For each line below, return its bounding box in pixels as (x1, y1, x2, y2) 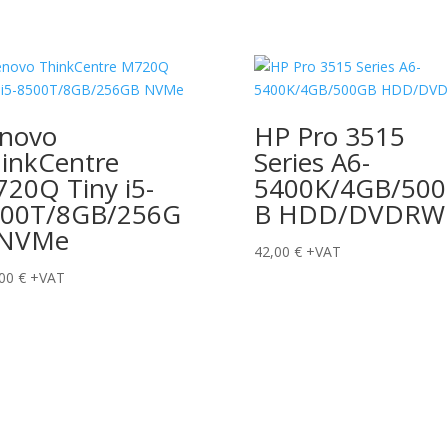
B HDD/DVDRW (253, 195, 445, 232)
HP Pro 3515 (253, 117, 405, 154)
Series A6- (253, 143, 370, 180)
